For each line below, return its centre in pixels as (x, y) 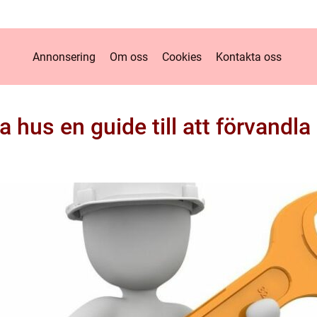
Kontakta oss (249, 57)
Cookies (182, 57)
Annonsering (64, 57)
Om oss (129, 57)
